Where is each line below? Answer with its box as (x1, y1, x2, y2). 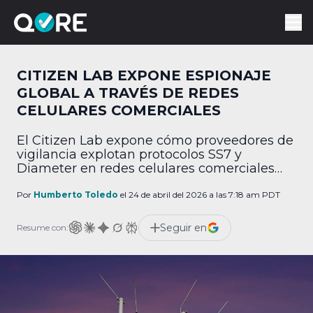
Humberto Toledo (34, 189, 118, 200)
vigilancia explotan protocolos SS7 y (17, 147, 242, 162)
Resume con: (17, 222, 68, 233)
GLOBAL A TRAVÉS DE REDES (17, 85, 239, 101)
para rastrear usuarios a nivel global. (17, 175, 242, 190)
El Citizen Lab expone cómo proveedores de (17, 133, 293, 148)
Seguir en (160, 221, 207, 234)
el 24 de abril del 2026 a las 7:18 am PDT (118, 189, 280, 200)
